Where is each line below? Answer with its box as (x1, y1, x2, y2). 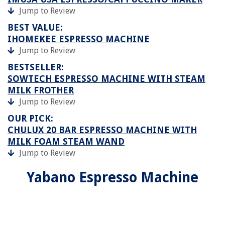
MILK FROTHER (8, 85, 74, 96)
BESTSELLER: (8, 62, 64, 73)
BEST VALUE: (8, 22, 63, 33)
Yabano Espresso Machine (27, 169, 198, 186)
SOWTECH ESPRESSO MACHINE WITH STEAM (8, 73, 205, 84)
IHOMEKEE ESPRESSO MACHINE (8, 34, 150, 45)
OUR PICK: (8, 113, 53, 124)
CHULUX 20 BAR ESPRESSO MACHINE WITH (8, 125, 197, 136)
